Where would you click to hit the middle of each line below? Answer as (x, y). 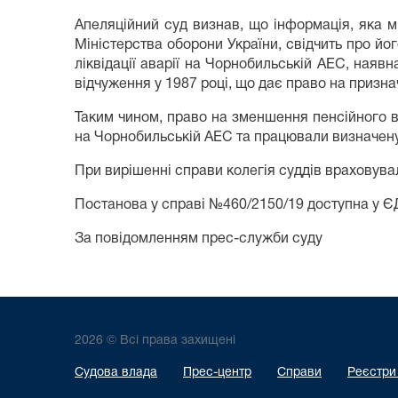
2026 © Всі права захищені (155, 341)
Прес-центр (217, 373)
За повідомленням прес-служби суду (199, 239)
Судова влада (116, 373)
